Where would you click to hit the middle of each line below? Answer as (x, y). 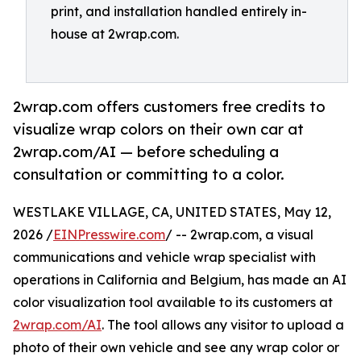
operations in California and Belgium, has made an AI (180, 280)
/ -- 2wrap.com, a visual (239, 235)
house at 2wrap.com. (115, 34)
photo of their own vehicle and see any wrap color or (176, 348)
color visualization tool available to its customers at (173, 303)
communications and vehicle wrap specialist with (164, 257)
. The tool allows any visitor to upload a (223, 325)
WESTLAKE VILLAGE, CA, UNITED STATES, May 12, (172, 212)
